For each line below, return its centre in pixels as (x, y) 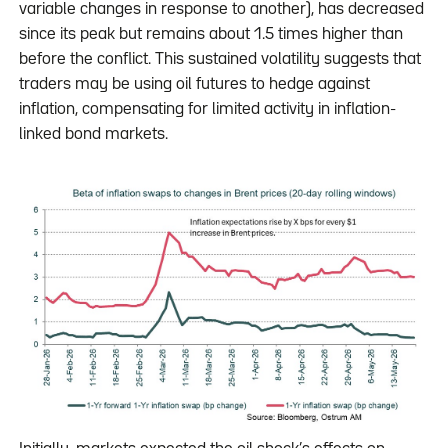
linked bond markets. (93, 135)
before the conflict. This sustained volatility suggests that (219, 60)
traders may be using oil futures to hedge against (194, 85)
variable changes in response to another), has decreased (221, 10)
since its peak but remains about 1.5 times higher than (210, 35)
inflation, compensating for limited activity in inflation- (207, 110)
